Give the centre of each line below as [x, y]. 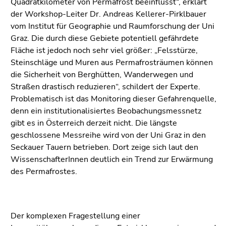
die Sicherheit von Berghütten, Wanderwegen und [102, 74]
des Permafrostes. [44, 171]
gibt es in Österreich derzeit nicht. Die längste [94, 123]
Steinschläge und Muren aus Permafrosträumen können [112, 62]
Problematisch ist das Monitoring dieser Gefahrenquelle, [114, 99]
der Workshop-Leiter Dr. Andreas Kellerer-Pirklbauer [108, 14]
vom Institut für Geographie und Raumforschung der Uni [112, 26]
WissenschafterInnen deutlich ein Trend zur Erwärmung [112, 159]
